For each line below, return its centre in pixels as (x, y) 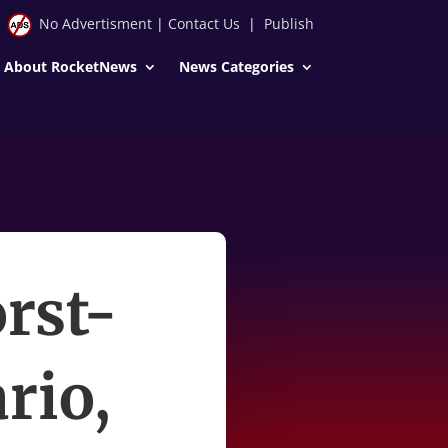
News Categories (236, 66)
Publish (288, 23)
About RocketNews (70, 66)
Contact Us (203, 23)
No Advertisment (95, 23)
